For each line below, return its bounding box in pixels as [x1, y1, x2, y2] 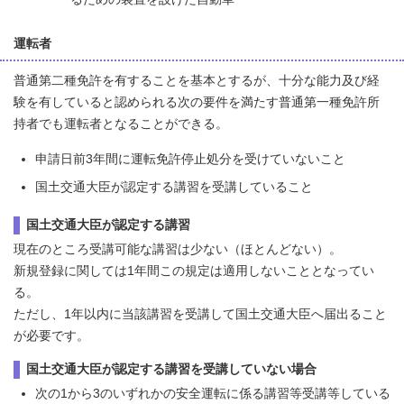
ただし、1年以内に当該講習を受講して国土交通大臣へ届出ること [14, 308, 387, 321]
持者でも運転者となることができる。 [14, 117, 228, 131]
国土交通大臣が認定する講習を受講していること [35, 180, 313, 194]
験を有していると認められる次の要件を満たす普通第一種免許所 [14, 96, 380, 109]
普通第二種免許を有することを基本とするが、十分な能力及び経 [14, 74, 380, 87]
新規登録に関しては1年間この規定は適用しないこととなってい [14, 264, 374, 278]
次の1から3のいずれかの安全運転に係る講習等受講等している [35, 387, 390, 400]
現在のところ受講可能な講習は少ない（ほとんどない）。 [14, 243, 342, 256]
